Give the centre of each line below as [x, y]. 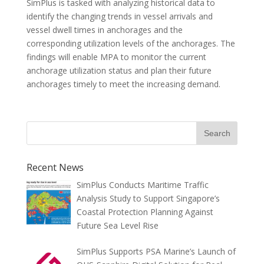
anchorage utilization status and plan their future [119, 70]
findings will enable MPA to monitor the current [116, 57]
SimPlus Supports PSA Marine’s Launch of [156, 251]
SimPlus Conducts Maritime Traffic [143, 185]
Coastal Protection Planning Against [145, 212]
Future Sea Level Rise [118, 225]
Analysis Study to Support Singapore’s [148, 198]
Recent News [55, 167]
